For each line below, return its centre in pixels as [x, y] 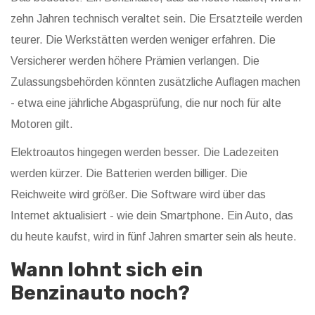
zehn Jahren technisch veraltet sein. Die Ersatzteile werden [156, 19]
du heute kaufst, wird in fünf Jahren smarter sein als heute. [154, 237]
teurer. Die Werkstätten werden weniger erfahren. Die [143, 40]
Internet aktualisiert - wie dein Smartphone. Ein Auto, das [152, 216]
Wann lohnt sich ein [107, 270]
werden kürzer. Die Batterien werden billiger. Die [129, 174]
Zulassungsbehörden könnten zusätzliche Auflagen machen [155, 82]
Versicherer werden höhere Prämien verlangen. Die [135, 61]
